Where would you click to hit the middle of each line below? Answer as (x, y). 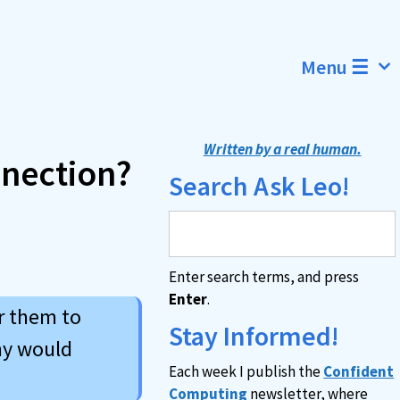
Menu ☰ (335, 67)
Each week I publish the (246, 371)
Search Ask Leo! (260, 186)
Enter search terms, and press (264, 277)
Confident (359, 371)
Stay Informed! (254, 336)
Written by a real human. (282, 149)
